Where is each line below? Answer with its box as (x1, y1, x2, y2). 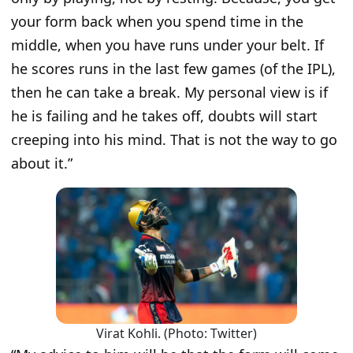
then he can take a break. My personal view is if (11, 83, 328, 102)
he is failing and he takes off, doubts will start (11, 106, 318, 126)
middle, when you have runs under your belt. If (11, 35, 324, 55)
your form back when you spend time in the (11, 12, 303, 32)
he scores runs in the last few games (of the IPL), (11, 59, 336, 79)
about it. (11, 154, 68, 173)
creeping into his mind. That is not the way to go (11, 130, 337, 150)
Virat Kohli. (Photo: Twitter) (96, 324, 257, 342)
